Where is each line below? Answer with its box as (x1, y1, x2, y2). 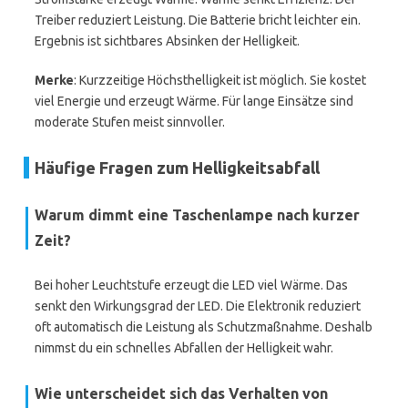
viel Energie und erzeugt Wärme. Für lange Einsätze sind (35, 94, 353, 108)
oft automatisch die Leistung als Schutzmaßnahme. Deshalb (35, 320, 372, 334)
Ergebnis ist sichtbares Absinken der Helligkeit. (35, 34, 300, 48)
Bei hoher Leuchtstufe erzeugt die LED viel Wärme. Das (35, 278, 348, 292)
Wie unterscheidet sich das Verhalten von (35, 385, 328, 402)
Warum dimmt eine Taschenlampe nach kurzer (35, 207, 360, 223)
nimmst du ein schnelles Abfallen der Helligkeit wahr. (35, 341, 333, 355)
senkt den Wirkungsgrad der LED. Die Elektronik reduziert (35, 299, 361, 313)
